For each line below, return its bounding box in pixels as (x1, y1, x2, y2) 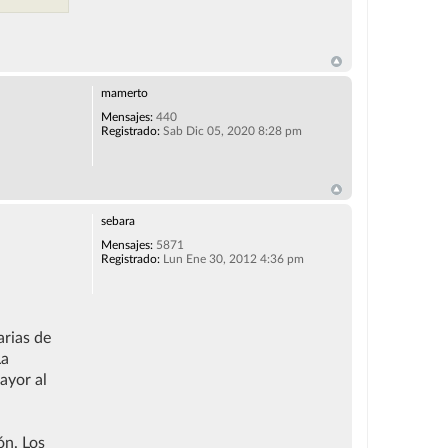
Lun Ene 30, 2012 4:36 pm (159, 252, 304, 265)
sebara (100, 214, 135, 227)
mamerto (100, 86, 148, 99)
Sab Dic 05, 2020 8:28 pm (159, 124, 302, 137)
